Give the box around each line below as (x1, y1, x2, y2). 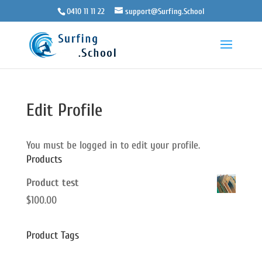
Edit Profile (26, 100, 102, 120)
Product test (26, 177, 79, 189)
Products (26, 153, 62, 166)
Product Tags (26, 229, 79, 242)
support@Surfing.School (125, 6, 205, 16)
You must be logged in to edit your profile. (26, 139, 200, 151)
